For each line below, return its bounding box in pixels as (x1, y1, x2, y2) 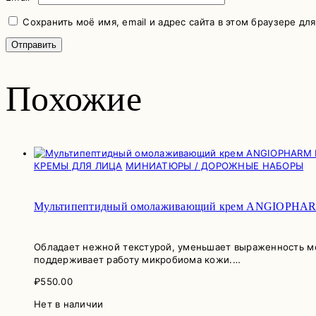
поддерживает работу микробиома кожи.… (34, 254, 241, 266)
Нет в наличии (34, 298, 104, 310)
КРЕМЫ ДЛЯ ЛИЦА (34, 160, 123, 172)
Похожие (6, 80, 142, 119)
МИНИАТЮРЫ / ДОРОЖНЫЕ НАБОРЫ (125, 160, 304, 172)
